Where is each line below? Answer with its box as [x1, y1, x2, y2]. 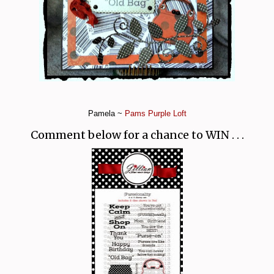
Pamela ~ [87, 108, 125, 118]
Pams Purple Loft [124, 108, 187, 118]
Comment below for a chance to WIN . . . [30, 127, 244, 142]
